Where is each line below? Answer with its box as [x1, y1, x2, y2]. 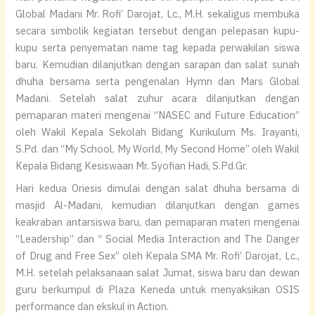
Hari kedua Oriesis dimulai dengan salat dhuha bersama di [15, 181, 300, 195]
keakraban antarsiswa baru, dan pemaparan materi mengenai [15, 214, 300, 229]
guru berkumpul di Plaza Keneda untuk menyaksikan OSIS [15, 282, 300, 296]
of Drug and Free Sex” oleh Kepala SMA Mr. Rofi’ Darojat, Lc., [15, 248, 300, 262]
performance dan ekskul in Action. [15, 299, 169, 313]
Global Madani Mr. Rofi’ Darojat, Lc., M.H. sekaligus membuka [15, 7, 300, 21]
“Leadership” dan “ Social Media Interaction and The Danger [15, 231, 300, 245]
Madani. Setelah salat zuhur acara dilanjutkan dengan [15, 91, 300, 105]
